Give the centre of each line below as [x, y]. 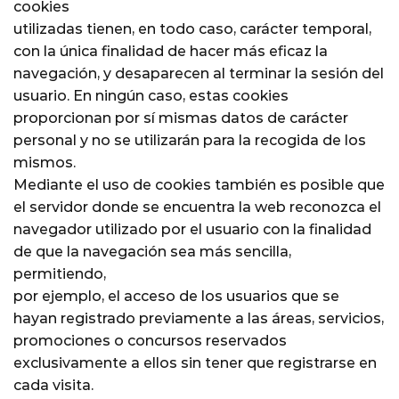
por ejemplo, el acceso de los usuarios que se [176, 296]
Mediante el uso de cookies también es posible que [199, 184]
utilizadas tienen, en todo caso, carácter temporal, [192, 28]
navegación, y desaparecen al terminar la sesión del [199, 73]
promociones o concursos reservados [150, 340]
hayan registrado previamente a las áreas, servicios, [199, 318]
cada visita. [53, 385]
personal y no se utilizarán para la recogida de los [190, 140]
